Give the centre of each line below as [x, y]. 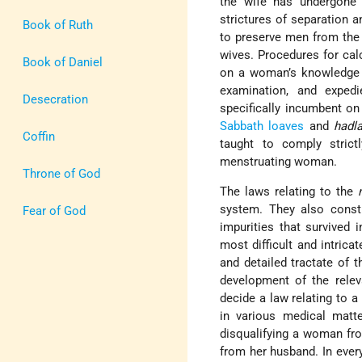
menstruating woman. [279, 161]
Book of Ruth [58, 25]
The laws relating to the [289, 191]
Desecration [55, 99]
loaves [286, 126]
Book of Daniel [63, 62]
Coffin [39, 136]
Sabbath [242, 126]
